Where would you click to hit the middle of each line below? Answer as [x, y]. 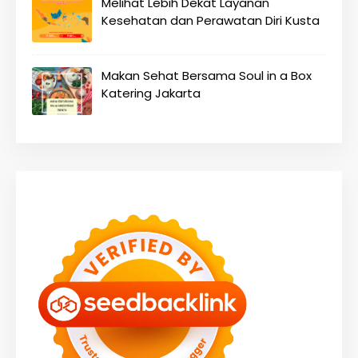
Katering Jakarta [151, 93]
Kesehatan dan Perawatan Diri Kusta [211, 20]
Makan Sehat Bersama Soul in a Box [207, 76]
